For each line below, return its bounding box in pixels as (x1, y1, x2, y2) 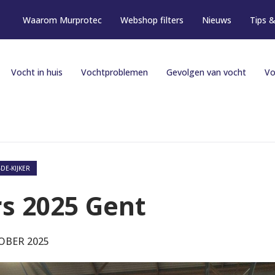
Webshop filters (120, 14, 184, 26)
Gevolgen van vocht (166, 66, 246, 78)
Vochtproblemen (80, 66, 148, 78)
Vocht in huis (10, 66, 63, 78)
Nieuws (201, 14, 231, 26)
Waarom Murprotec (22, 14, 102, 26)
